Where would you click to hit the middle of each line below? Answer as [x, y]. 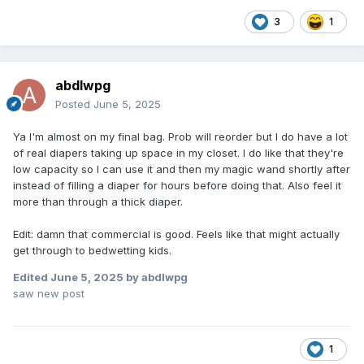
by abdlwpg [156, 277]
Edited [32, 277]
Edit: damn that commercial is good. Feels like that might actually [176, 234]
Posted [74, 104]
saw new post [49, 293]
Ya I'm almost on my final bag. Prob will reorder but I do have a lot [180, 136]
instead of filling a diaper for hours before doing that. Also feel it [177, 185]
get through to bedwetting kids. [94, 250]
